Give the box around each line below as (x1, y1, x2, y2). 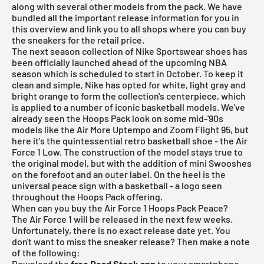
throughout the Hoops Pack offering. (12, 190, 163, 202)
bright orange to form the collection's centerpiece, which (12, 90, 246, 101)
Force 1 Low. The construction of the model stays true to (12, 146, 243, 157)
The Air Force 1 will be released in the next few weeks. (12, 213, 233, 225)
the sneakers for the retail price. (12, 34, 144, 45)
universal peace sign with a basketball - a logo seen (12, 179, 222, 191)
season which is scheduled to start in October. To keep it (12, 67, 243, 79)
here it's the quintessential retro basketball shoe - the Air (12, 134, 247, 146)
